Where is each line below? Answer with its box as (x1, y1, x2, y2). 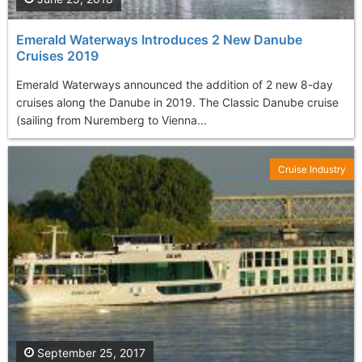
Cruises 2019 (16, 47, 99, 64)
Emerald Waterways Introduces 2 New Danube (16, 31, 302, 48)
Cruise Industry (278, 162, 346, 175)
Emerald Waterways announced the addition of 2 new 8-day (16, 77, 333, 91)
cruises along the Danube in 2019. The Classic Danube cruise (16, 95, 339, 109)
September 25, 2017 (34, 346, 145, 360)
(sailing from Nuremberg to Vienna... (16, 112, 207, 127)
